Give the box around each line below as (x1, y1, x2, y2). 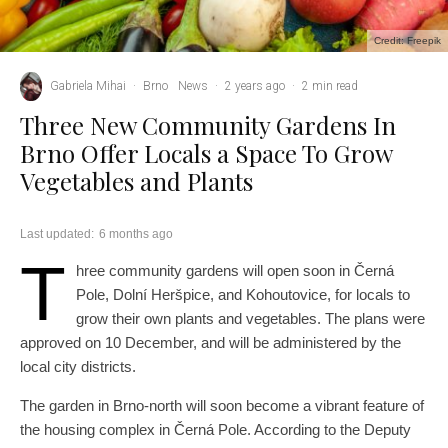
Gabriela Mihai (50, 79, 126, 94)
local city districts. (20, 358, 136, 376)
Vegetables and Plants (20, 165, 253, 198)
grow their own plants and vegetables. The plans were (76, 310, 425, 328)
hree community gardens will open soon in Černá (76, 262, 394, 280)
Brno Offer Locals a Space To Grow (20, 137, 392, 170)
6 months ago (99, 227, 173, 242)
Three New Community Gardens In (20, 109, 396, 142)
